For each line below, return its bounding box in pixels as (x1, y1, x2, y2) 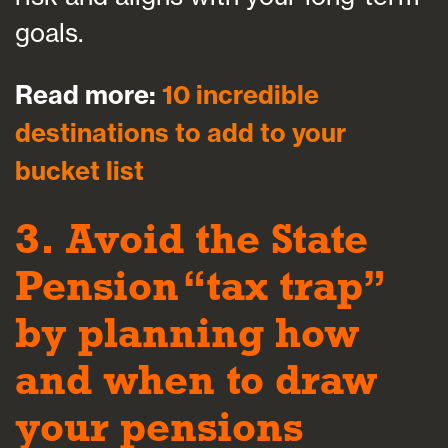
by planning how (15, 307, 360, 359)
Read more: (15, 79, 162, 112)
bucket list (15, 155, 144, 188)
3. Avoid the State (15, 213, 368, 265)
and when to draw (15, 354, 378, 406)
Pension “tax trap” (15, 260, 379, 312)
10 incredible (162, 79, 319, 112)
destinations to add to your (15, 117, 346, 150)
